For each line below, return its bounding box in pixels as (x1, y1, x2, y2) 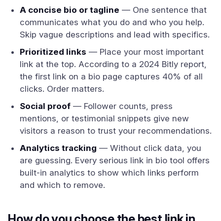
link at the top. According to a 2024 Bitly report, (20, 59, 207, 69)
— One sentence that (119, 5, 207, 15)
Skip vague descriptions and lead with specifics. (20, 30, 210, 39)
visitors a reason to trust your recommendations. (20, 126, 212, 136)
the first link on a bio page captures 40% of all (20, 72, 203, 81)
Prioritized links (20, 47, 86, 57)
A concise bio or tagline (20, 5, 119, 15)
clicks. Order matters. (20, 84, 104, 94)
